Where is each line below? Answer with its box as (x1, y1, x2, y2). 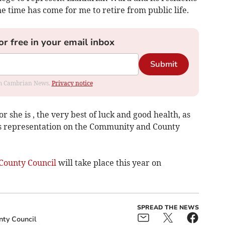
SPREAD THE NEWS (137, 203, 199, 212)
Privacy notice (51, 79, 93, 87)
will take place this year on (56, 158, 161, 168)
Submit (150, 59, 177, 70)
